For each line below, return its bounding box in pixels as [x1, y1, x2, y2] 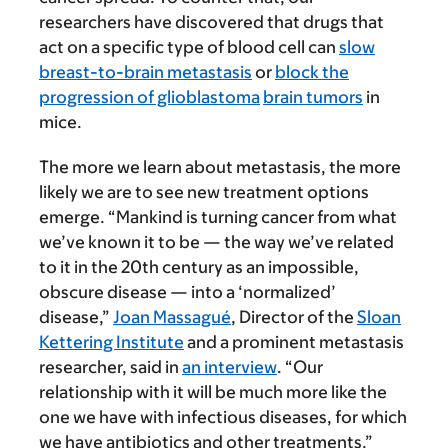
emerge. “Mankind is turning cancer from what [39, 206, 397, 227]
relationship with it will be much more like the [39, 381, 387, 402]
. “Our [277, 356, 323, 377]
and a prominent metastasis [184, 331, 404, 352]
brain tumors [263, 86, 363, 107]
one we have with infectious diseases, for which [39, 406, 407, 427]
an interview [182, 356, 277, 377]
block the [275, 61, 349, 82]
